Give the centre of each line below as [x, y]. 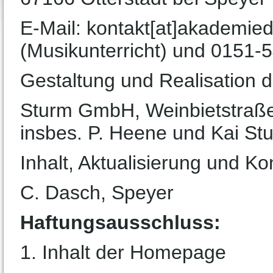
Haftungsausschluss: [120, 222]
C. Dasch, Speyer [97, 193]
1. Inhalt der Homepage [123, 252]
